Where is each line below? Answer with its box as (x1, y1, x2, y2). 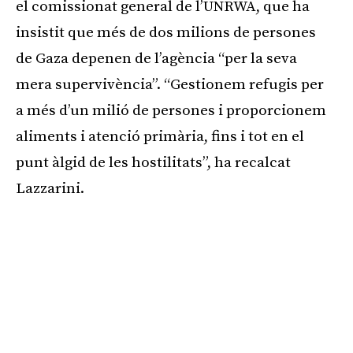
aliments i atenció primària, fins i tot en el (16, 128, 304, 147)
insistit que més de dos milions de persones (16, 24, 316, 43)
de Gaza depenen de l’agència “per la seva (16, 50, 297, 69)
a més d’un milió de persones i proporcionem (16, 102, 326, 121)
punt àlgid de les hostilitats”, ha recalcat (16, 154, 291, 173)
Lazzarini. (16, 180, 84, 199)
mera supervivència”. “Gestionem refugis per (16, 76, 324, 95)
